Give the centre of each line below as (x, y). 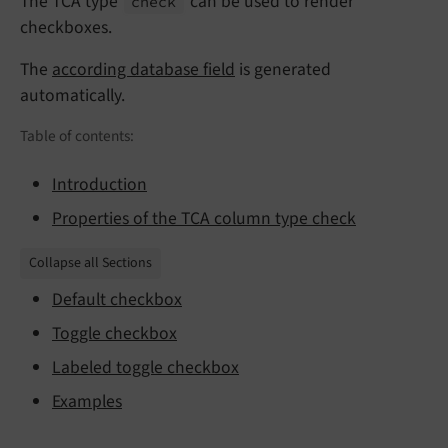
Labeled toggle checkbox (145, 367)
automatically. (72, 95)
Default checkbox (117, 299)
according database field (143, 69)
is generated (283, 69)
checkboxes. (66, 27)
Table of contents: (77, 135)
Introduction (99, 184)
